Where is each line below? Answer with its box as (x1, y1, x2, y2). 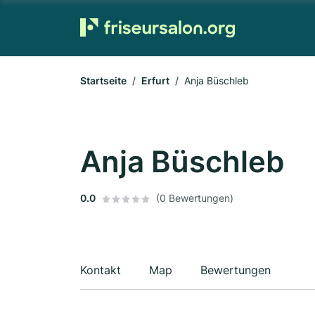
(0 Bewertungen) (156, 192, 233, 204)
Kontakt (80, 263, 121, 277)
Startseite (80, 75, 127, 86)
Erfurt (141, 75, 169, 86)
